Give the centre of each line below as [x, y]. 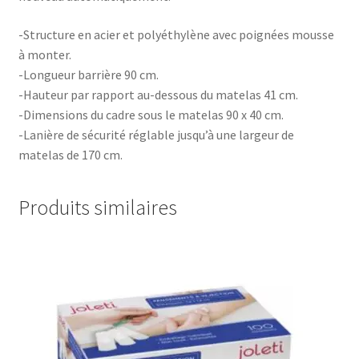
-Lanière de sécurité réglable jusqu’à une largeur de [156, 134]
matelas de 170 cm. [70, 154]
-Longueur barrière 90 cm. [88, 74]
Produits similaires [97, 208]
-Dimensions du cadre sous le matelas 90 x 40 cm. [151, 114]
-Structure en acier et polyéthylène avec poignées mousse [176, 34]
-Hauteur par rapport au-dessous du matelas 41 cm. [158, 94]
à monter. [44, 54]
